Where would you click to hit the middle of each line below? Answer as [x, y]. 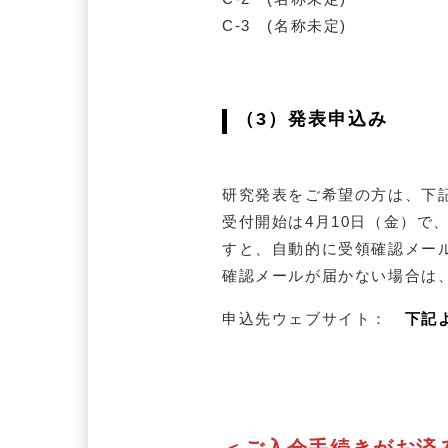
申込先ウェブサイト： [313, 318]
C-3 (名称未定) [284, 25]
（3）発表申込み [312, 119]
